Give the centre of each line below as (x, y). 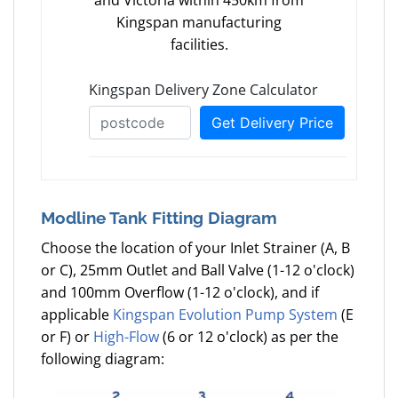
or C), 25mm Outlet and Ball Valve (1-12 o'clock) (198, 270)
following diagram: (103, 358)
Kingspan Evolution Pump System (225, 314)
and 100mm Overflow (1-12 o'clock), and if (180, 292)
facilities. (199, 45)
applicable (77, 314)
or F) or (67, 336)
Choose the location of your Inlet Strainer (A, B (195, 247)
